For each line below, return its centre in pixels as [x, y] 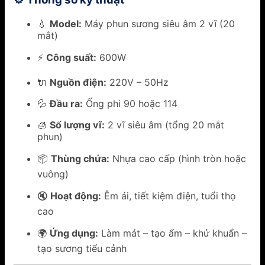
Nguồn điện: [78, 82]
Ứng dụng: [74, 233]
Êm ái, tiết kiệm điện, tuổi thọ [169, 195]
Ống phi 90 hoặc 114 [130, 103]
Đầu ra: [66, 103]
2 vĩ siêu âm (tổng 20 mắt [164, 125]
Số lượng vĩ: [77, 125]
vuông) [53, 174]
